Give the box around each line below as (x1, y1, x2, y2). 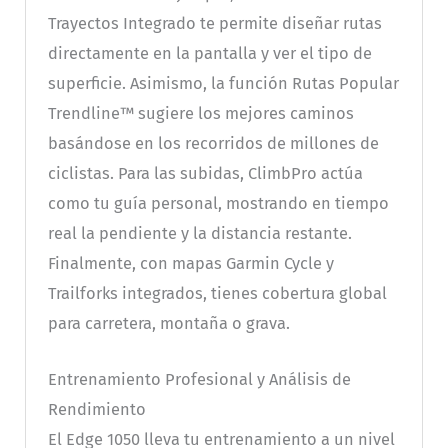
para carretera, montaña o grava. (47, 314, 290, 334)
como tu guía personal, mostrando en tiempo (47, 194, 389, 214)
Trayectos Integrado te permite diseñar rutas (47, 14, 382, 34)
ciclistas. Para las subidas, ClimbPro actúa (47, 164, 363, 184)
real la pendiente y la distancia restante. (47, 224, 352, 244)
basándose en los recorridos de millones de (47, 134, 379, 154)
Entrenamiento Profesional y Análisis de (47, 370, 351, 390)
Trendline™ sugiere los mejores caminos (47, 104, 354, 124)
